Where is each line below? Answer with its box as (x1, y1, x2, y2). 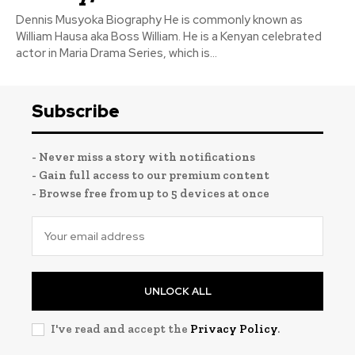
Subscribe (32, 99, 120, 123)
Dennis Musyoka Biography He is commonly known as (16, 11, 303, 28)
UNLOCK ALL (143, 284, 212, 298)
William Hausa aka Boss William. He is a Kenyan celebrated (16, 28, 322, 44)
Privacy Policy (190, 321, 277, 336)
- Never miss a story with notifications (32, 149, 255, 164)
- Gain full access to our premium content (32, 167, 269, 182)
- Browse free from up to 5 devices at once (32, 185, 269, 200)
